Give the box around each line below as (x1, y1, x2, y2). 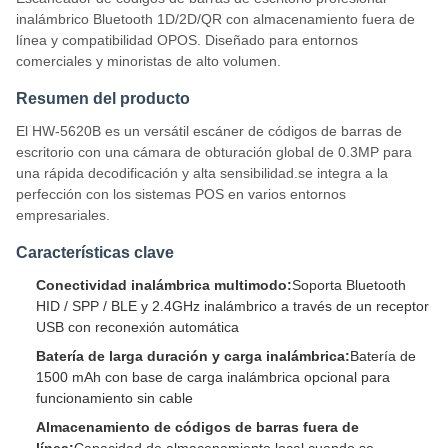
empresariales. (16, 207, 110, 223)
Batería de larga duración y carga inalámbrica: (36, 348, 350, 364)
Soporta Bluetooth (292, 277, 406, 293)
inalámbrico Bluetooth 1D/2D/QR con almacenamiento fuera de (16, 11, 415, 27)
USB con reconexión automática (36, 319, 239, 335)
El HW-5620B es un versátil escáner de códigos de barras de (16, 123, 402, 139)
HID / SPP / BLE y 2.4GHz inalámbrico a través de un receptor (36, 298, 429, 314)
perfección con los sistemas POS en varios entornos (16, 186, 346, 202)
